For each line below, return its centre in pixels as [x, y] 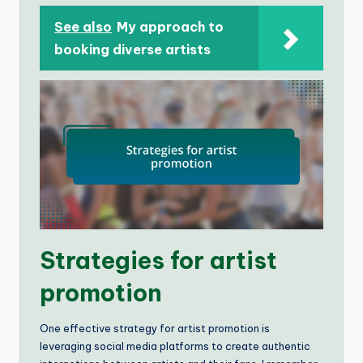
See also [83, 26]
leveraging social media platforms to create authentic [175, 346]
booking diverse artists [132, 49]
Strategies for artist [158, 261]
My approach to [170, 26]
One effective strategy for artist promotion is [155, 329]
